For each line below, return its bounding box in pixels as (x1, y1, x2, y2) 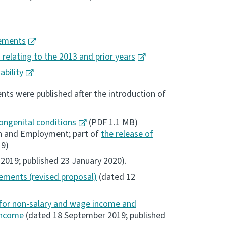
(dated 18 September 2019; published (24, 209, 165, 222)
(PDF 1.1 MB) (87, 116, 138, 129)
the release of (101, 128, 153, 141)
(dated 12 (97, 171, 135, 184)
